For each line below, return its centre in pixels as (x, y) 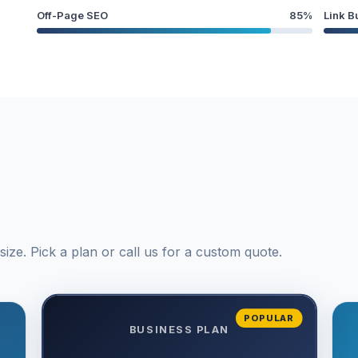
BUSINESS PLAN (179, 329)
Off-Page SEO (72, 15)
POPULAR (268, 318)
